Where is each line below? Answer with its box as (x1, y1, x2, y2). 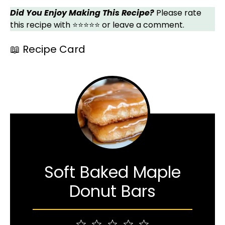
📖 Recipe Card (10, 42, 85, 56)
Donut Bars (69, 180, 156, 202)
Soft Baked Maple (44, 161, 181, 183)
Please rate (154, 7, 201, 19)
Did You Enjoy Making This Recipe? (10, 7, 154, 19)
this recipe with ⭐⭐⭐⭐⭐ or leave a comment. (10, 19, 184, 31)
